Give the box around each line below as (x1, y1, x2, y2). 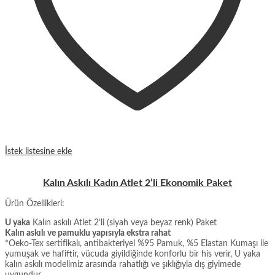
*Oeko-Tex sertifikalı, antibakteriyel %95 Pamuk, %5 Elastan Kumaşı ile (5, 239, 268, 249)
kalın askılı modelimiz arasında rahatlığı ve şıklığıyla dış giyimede (5, 260, 241, 269)
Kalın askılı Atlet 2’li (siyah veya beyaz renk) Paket (30, 219, 217, 228)
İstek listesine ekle (5, 147, 72, 157)
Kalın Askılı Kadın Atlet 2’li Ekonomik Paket (43, 178, 232, 188)
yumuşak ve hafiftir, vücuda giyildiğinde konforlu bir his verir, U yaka (5, 250, 260, 259)
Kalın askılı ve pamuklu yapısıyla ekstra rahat (5, 229, 171, 238)
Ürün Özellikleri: (5, 199, 64, 209)
